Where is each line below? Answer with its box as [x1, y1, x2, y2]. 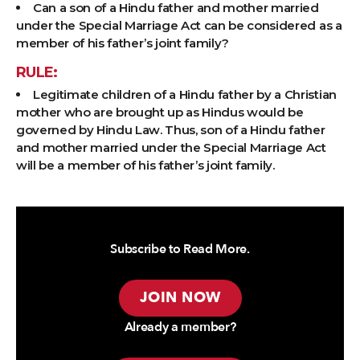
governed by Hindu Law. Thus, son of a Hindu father [16, 122, 325, 138]
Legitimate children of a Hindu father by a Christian [33, 87, 337, 103]
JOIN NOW [139, 288, 221, 309]
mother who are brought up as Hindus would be [16, 104, 304, 121]
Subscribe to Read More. [110, 240, 250, 259]
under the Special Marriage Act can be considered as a [16, 18, 342, 34]
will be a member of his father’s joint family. [16, 157, 275, 174]
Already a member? [124, 318, 236, 337]
